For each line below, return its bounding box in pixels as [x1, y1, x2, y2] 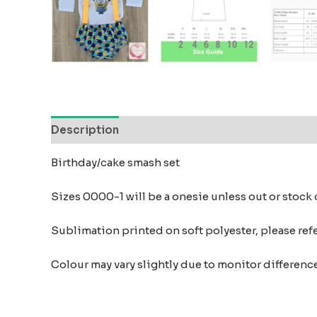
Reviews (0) [132, 122, 196, 137]
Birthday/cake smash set [51, 156, 182, 170]
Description [51, 122, 119, 137]
